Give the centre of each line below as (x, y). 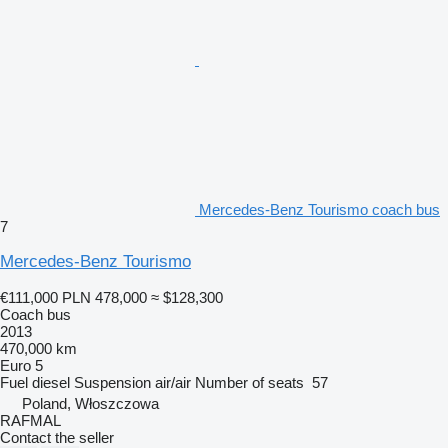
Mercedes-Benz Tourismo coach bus (319, 209)
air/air (173, 382)
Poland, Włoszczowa (90, 403)
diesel (51, 382)
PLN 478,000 (104, 297)
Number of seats (249, 382)
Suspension (112, 382)
